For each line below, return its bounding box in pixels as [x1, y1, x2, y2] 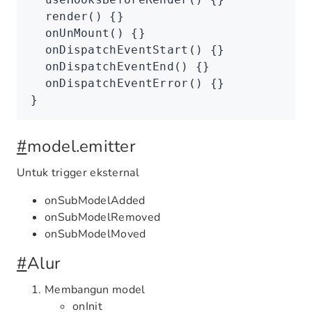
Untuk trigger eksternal [17, 165, 139, 180]
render [31, 10, 88, 23]
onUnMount [31, 26, 110, 40]
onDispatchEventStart [31, 43, 189, 56]
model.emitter [26, 135, 136, 157]
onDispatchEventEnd [31, 60, 175, 73]
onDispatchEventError [31, 77, 189, 90]
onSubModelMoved [45, 226, 146, 242]
